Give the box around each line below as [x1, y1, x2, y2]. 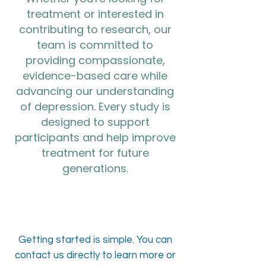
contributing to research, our [18, 22, 172, 37]
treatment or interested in [26, 7, 164, 21]
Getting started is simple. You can [18, 235, 172, 245]
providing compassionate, [25, 53, 165, 68]
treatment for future [41, 145, 149, 160]
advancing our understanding [16, 84, 174, 99]
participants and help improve [14, 130, 176, 145]
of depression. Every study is [20, 99, 170, 114]
